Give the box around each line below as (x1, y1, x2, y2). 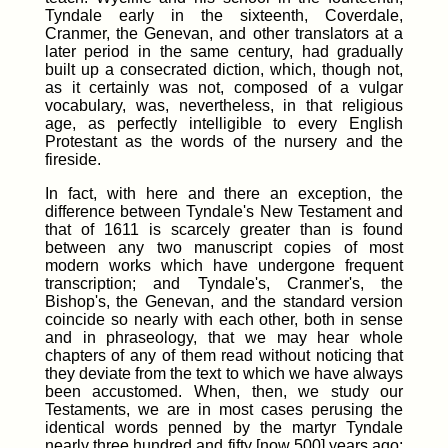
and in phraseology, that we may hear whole (44, 329, 404, 347)
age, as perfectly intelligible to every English (44, 115, 404, 133)
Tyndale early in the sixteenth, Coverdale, (44, 7, 404, 25)
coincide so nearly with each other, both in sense (44, 311, 404, 329)
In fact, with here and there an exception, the (44, 185, 404, 203)
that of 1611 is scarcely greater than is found (44, 221, 404, 239)
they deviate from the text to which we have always (44, 365, 404, 383)
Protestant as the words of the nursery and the (44, 133, 404, 151)
